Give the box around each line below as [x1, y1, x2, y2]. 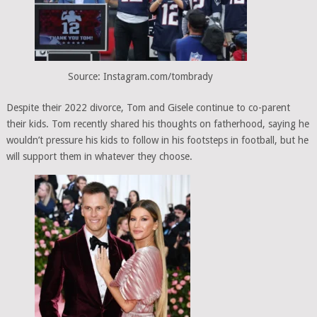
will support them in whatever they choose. [6, 150, 192, 162]
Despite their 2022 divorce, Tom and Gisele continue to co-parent [6, 101, 290, 113]
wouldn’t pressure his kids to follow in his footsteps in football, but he [6, 134, 309, 146]
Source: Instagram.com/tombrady [68, 70, 214, 82]
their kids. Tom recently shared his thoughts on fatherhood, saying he [6, 117, 309, 129]
